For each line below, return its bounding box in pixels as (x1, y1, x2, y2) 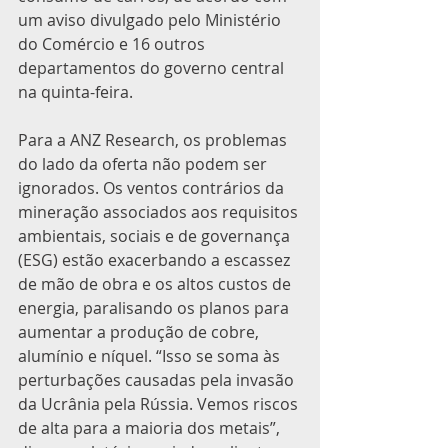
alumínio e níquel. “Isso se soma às (18, 345, 284, 367)
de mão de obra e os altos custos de (18, 273, 295, 295)
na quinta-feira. (18, 81, 133, 103)
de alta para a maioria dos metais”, (18, 417, 284, 439)
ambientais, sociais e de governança (18, 225, 294, 247)
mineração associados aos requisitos (18, 201, 302, 223)
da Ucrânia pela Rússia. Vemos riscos (18, 393, 302, 415)
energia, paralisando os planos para (18, 297, 293, 319)
